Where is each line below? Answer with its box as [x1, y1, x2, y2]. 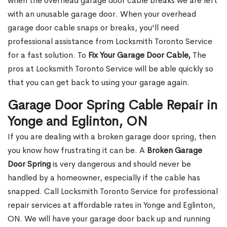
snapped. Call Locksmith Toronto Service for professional [8, 186, 218, 197]
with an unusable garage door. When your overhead [8, 9, 196, 20]
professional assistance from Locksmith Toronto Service [8, 36, 212, 47]
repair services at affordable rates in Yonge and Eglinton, [8, 200, 215, 211]
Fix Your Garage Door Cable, [88, 50, 191, 61]
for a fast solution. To [8, 50, 88, 61]
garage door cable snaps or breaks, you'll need [8, 22, 179, 33]
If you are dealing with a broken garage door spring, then [8, 131, 216, 142]
